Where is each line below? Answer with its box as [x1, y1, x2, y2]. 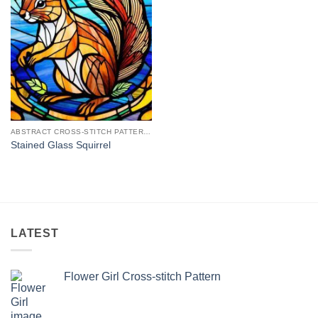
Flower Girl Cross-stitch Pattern [64, 270, 221, 283]
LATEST [11, 226, 59, 239]
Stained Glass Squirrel [10, 139, 111, 150]
